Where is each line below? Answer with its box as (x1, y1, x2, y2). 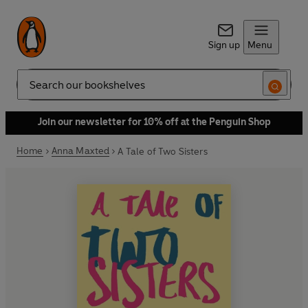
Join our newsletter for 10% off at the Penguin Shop (37, 116, 271, 128)
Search (16, 84, 47, 96)
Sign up (208, 39, 240, 51)
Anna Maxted (51, 145, 110, 157)
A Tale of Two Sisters (118, 145, 208, 157)
